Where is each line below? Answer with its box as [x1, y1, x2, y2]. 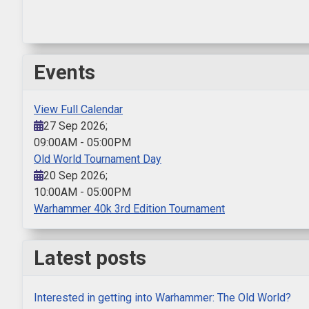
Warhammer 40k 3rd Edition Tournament [34, 202, 225, 216]
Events [34, 61, 95, 85]
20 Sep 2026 [43, 169, 106, 183]
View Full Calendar [34, 103, 123, 117]
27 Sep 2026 [43, 119, 106, 133]
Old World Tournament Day [34, 152, 161, 166]
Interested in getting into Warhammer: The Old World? [34, 291, 291, 305]
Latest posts [34, 246, 146, 270]
